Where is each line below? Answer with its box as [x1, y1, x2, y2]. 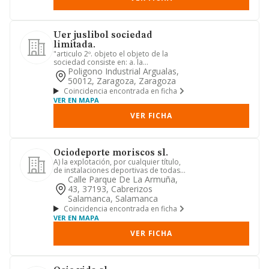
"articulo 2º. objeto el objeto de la [53, 49, 168, 59]
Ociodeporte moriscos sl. [53, 148, 168, 158]
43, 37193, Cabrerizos [68, 183, 153, 195]
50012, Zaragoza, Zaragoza [68, 75, 176, 86]
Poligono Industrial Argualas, [68, 65, 179, 77]
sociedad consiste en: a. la [53, 57, 143, 67]
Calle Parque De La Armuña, [68, 174, 178, 185]
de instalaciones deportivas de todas [53, 165, 180, 175]
